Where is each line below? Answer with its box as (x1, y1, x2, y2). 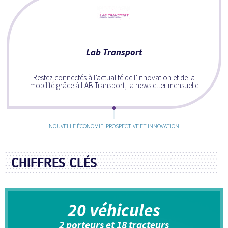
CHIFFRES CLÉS (12, 154, 97, 171)
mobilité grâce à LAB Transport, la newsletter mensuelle (30, 80, 198, 90)
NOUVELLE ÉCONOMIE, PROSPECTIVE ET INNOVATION (49, 122, 179, 130)
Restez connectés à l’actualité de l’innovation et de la (33, 72, 195, 82)
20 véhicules (68, 198, 160, 221)
